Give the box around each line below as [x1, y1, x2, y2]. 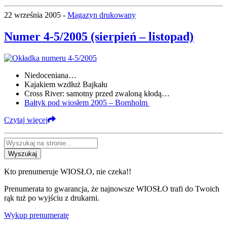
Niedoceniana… [24, 70, 77, 80]
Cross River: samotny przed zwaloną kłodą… [24, 89, 170, 98]
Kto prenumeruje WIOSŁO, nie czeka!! [4, 167, 131, 176]
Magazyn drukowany [67, 11, 136, 20]
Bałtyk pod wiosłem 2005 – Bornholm [24, 98, 149, 107]
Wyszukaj [8, 149, 37, 158]
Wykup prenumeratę [4, 210, 69, 219]
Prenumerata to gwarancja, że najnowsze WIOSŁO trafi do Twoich [4, 184, 219, 193]
